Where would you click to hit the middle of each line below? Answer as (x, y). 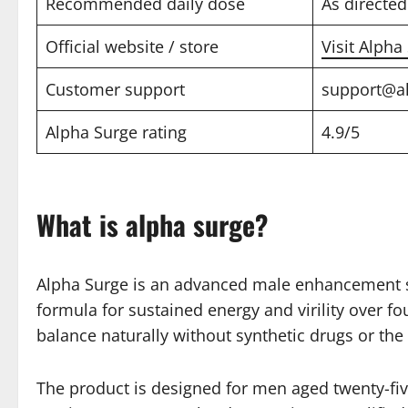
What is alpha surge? (152, 224)
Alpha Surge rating (116, 132)
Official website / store (132, 46)
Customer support (115, 89)
